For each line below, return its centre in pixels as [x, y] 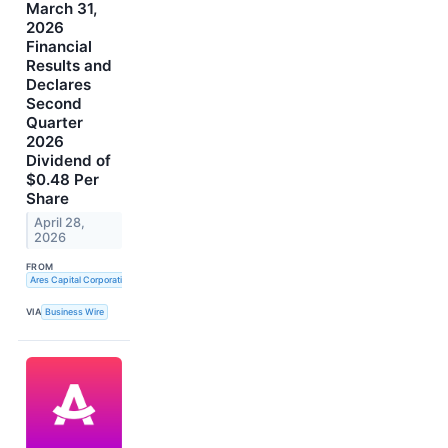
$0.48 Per [62, 180]
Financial [59, 47]
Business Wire [75, 312]
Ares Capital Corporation [80, 280]
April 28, [60, 223]
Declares [58, 85]
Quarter [54, 123]
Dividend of [68, 161]
